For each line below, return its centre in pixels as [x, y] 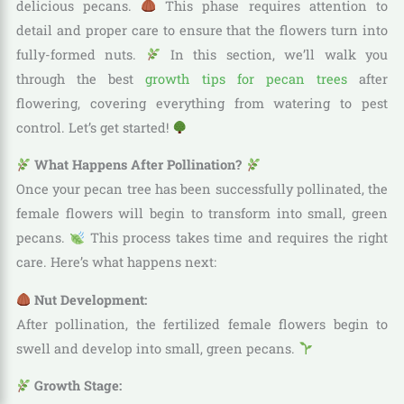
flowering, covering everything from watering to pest [202, 103]
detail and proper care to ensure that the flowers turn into [202, 30]
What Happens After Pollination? [138, 165]
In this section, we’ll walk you [275, 54]
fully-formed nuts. [81, 54]
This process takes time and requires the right [237, 238]
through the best [81, 78]
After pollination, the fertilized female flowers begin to [202, 324]
